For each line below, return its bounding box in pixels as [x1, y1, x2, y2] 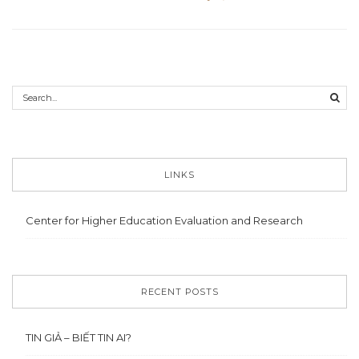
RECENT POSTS [140, 285, 219, 297]
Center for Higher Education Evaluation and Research [26, 213, 304, 227]
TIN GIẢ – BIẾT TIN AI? [26, 330, 132, 344]
